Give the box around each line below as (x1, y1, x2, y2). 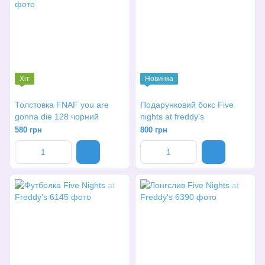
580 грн (15, 125, 42, 134)
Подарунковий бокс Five (140, 100, 234, 109)
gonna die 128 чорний (54, 112, 99, 121)
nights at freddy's (140, 112, 204, 121)
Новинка (145, 75, 173, 83)
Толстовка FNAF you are (15, 100, 109, 109)
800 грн (140, 125, 167, 134)
